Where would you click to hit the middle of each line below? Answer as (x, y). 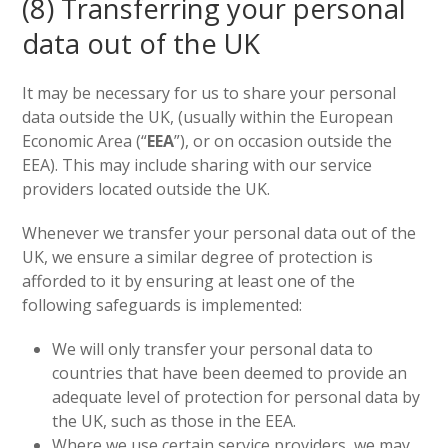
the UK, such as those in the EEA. (174, 421)
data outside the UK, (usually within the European (208, 117)
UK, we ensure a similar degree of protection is (198, 257)
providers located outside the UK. (146, 189)
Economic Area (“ (85, 141)
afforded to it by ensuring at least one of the (189, 281)
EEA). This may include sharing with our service (197, 165)
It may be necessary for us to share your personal (209, 93)
